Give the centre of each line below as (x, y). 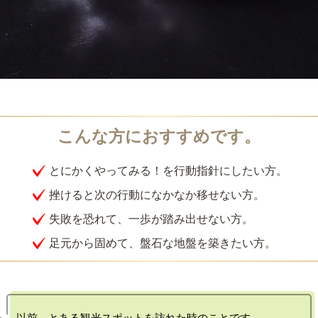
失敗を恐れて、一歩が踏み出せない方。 (151, 219)
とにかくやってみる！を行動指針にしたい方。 (168, 171)
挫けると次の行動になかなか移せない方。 (157, 195)
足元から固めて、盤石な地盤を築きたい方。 (162, 243)
